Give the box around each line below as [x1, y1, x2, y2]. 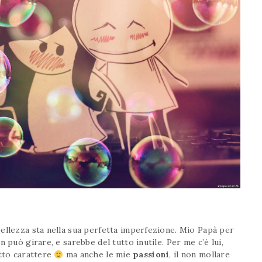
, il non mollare [169, 249, 230, 260]
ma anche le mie [63, 249, 133, 260]
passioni [133, 249, 170, 260]
